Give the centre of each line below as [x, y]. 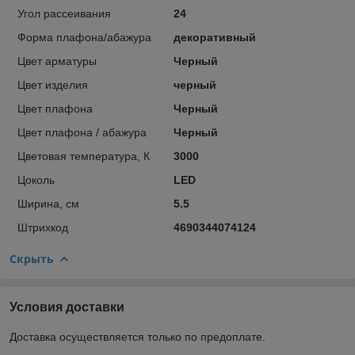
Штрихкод [43, 227]
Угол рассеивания [64, 13]
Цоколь [36, 179]
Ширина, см [48, 203]
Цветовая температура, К [84, 156]
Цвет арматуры [57, 61]
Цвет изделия [53, 84]
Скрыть [32, 258]
